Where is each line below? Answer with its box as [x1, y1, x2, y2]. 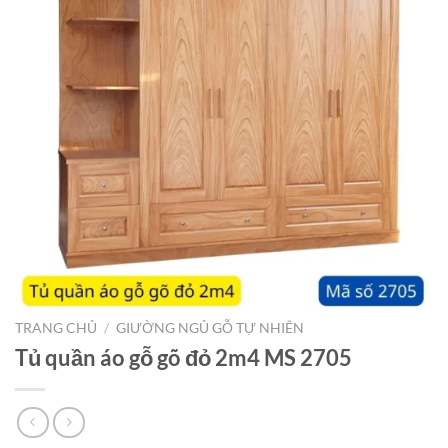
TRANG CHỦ [15, 320, 97, 336]
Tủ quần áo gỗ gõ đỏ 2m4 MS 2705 [15, 343, 352, 371]
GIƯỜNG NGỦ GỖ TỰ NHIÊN [116, 320, 305, 336]
